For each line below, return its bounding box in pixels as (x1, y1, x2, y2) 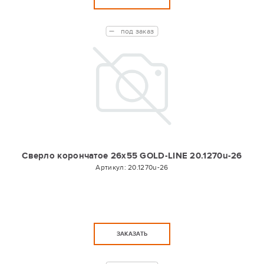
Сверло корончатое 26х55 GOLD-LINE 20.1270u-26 (22, 150, 242, 161)
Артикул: (95, 163, 128, 171)
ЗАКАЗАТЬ (116, 230, 148, 237)
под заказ (120, 27, 154, 35)
